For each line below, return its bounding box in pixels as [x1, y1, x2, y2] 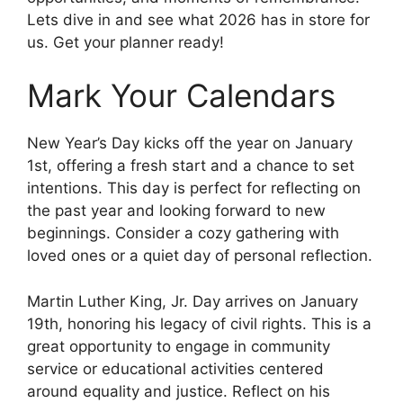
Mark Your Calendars [27, 76, 336, 115]
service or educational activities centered [27, 359, 324, 378]
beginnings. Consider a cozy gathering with [27, 224, 339, 243]
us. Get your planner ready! [27, 32, 224, 51]
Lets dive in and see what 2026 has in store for [27, 10, 370, 29]
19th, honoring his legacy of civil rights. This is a [27, 314, 372, 333]
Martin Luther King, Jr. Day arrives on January [27, 291, 358, 310]
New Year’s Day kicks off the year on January [27, 134, 353, 153]
